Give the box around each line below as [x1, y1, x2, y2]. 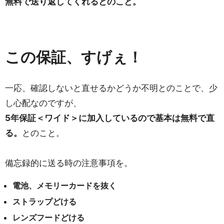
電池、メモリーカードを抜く [12, 180, 116, 190]
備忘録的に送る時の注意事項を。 [5, 158, 132, 168]
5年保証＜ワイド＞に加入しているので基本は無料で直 [5, 113, 214, 123]
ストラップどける [12, 196, 76, 206]
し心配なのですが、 [5, 98, 81, 108]
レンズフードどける [12, 212, 84, 222]
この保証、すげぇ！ [5, 48, 142, 66]
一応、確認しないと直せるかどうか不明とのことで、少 [5, 83, 217, 93]
